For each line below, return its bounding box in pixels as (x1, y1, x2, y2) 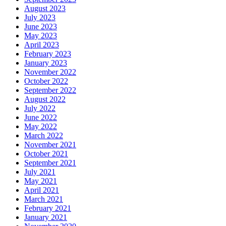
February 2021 (24, 204, 71, 213)
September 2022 (24, 86, 76, 95)
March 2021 (24, 195, 63, 204)
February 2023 (24, 49, 71, 59)
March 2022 (24, 131, 63, 140)
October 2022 (24, 77, 68, 86)
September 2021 (24, 158, 76, 167)
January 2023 (24, 59, 67, 68)
